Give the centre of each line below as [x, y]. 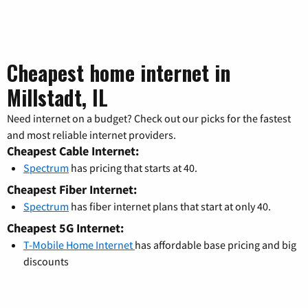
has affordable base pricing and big [216, 245]
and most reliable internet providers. [91, 135]
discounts [46, 262]
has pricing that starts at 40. [133, 168]
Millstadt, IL [57, 98]
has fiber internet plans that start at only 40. [170, 207]
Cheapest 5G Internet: [65, 228]
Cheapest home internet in [119, 73]
